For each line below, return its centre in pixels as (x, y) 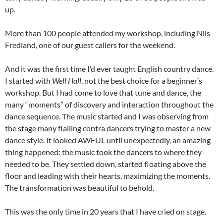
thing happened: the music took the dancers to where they (103, 152)
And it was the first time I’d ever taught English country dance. (109, 68)
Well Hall (67, 80)
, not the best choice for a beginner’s (142, 80)
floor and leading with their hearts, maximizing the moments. (108, 175)
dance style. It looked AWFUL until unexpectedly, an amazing (108, 140)
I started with (28, 80)
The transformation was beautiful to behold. (80, 187)
